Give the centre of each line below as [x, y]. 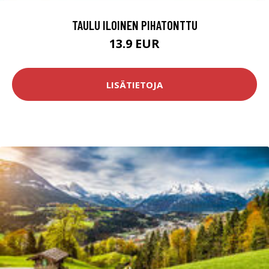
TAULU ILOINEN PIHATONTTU [134, 25]
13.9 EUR [134, 44]
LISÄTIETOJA [134, 84]
